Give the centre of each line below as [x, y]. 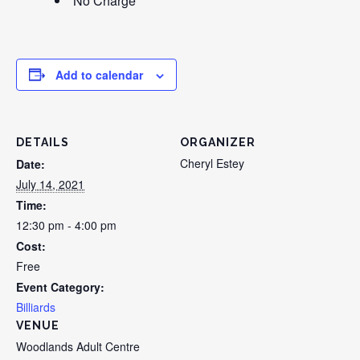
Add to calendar [99, 74]
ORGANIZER [218, 142]
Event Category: [60, 286]
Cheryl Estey [212, 163]
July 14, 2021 [50, 184]
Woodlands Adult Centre [78, 346]
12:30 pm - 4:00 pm [66, 225]
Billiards [36, 307]
